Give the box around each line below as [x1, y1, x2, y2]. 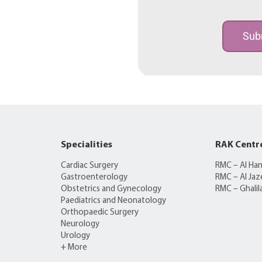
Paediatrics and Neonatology [61, 196, 167, 205]
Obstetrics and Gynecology [61, 184, 162, 194]
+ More [61, 243, 88, 252]
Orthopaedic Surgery [61, 208, 139, 217]
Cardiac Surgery [61, 161, 119, 170]
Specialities [61, 140, 113, 150]
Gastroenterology [61, 173, 128, 182]
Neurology [61, 219, 100, 229]
